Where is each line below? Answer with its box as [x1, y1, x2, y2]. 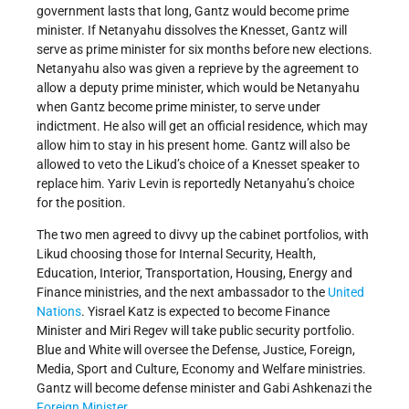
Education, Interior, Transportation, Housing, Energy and [37, 266, 352, 281]
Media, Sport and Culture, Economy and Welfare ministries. [37, 362, 366, 377]
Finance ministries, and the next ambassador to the [37, 285, 328, 300]
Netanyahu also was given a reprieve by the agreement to [37, 61, 359, 77]
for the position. [37, 195, 126, 211]
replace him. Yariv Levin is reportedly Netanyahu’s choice [37, 176, 354, 192]
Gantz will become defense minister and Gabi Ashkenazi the [37, 381, 372, 396]
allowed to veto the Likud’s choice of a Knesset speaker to [37, 157, 360, 173]
